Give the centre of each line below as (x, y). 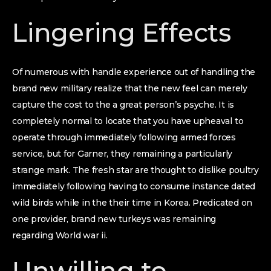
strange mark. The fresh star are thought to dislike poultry (135, 170)
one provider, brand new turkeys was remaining (114, 219)
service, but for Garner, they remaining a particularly (122, 154)
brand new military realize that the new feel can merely (130, 88)
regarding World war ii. (60, 235)
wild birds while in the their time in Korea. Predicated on (132, 203)
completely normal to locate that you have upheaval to (128, 121)
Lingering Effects (122, 33)
